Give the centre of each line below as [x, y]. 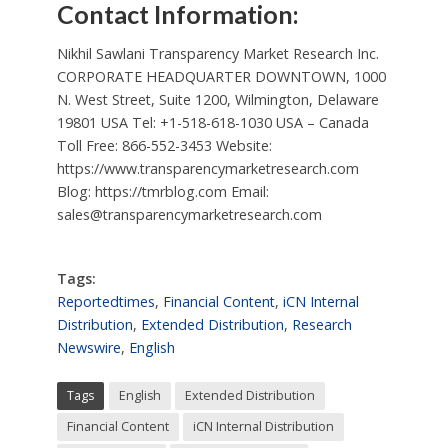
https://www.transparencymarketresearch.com [207, 169]
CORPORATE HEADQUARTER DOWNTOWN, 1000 [221, 77]
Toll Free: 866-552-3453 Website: [164, 146]
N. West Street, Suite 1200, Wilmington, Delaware [217, 100]
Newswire [88, 348]
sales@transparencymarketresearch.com [189, 215]
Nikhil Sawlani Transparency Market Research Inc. [217, 54]
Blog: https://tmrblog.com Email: [162, 192]
